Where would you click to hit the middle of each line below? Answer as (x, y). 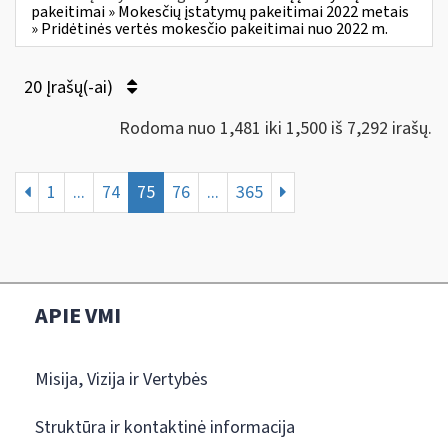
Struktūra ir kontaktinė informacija (165, 427)
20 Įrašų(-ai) (70, 87)
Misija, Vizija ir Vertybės (121, 379)
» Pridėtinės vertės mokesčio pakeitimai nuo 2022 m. (209, 28)
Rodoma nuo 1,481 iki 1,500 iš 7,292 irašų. (275, 128)
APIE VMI (78, 315)
